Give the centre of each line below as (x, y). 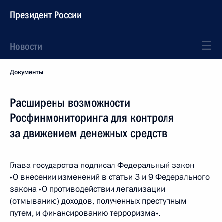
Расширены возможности (70, 103)
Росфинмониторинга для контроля (92, 118)
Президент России (46, 15)
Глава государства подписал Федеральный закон (102, 165)
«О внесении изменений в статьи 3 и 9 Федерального (110, 177)
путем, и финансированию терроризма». (85, 213)
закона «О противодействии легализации (87, 189)
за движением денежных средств (88, 133)
